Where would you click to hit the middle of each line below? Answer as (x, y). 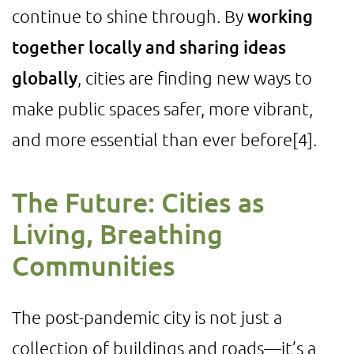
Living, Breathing (117, 233)
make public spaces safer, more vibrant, (162, 108)
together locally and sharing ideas (149, 47)
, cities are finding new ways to (195, 77)
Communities (94, 265)
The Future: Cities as (138, 202)
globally (45, 78)
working (280, 16)
